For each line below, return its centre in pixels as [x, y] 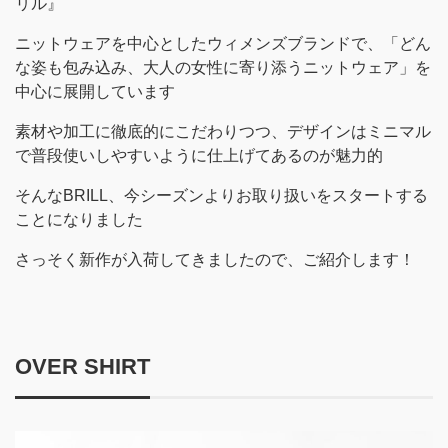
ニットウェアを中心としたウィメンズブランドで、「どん [223, 43]
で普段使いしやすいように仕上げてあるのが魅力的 [199, 155]
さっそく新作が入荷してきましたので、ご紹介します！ [215, 259]
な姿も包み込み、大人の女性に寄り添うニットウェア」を [223, 67]
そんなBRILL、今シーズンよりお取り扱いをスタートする [221, 195]
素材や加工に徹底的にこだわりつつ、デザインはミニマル [223, 131]
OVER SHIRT [82, 366]
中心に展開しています [95, 91]
